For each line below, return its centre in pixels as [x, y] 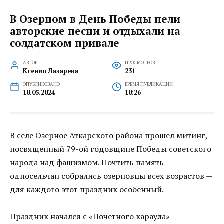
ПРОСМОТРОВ [140, 62]
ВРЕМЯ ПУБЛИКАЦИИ [149, 84]
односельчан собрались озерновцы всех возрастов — [111, 176]
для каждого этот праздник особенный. [87, 189]
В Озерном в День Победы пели [95, 19]
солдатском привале [65, 43]
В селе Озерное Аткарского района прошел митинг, [109, 135]
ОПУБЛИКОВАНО [41, 84]
